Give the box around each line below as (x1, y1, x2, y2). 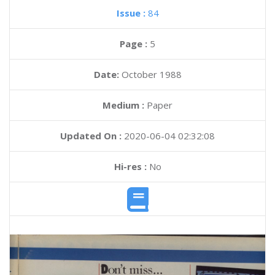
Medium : (103, 99, 144, 111)
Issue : (116, 7, 148, 19)
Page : (120, 37, 150, 50)
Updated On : (60, 130, 122, 142)
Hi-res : (114, 160, 147, 172)
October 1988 (121, 68, 182, 80)
